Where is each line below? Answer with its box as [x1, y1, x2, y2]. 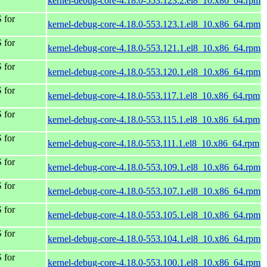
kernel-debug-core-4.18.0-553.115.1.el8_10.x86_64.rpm [48, 114, 260, 125]
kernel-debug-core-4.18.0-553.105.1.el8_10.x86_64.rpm [48, 209, 260, 220]
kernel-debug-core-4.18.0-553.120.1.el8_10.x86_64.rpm [48, 66, 260, 77]
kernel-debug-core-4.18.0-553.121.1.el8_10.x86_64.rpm [48, 42, 260, 53]
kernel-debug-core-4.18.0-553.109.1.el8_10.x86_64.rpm [48, 162, 260, 172]
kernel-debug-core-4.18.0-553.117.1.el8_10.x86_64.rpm [48, 90, 260, 101]
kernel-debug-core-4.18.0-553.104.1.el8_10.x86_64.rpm [48, 233, 260, 244]
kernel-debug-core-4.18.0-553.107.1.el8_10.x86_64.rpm [48, 185, 260, 196]
